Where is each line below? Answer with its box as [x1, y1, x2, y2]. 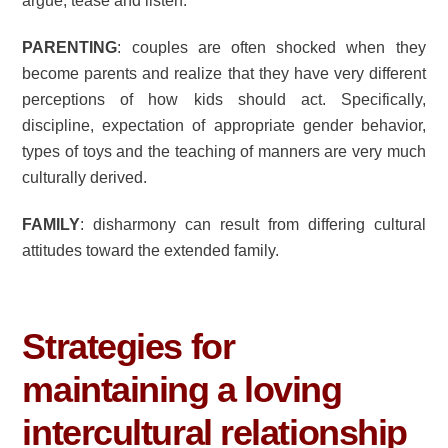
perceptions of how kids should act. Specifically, [22, 91, 426, 109]
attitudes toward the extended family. [22, 242, 280, 259]
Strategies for [22, 326, 235, 368]
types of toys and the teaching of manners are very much [22, 143, 426, 161]
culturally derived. [22, 169, 148, 187]
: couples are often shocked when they [117, 39, 426, 57]
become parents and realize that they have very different [22, 65, 426, 83]
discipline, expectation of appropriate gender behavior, [22, 117, 426, 135]
